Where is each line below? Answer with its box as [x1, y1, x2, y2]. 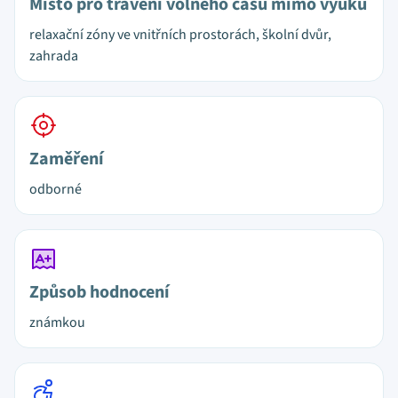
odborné [29, 179, 82, 199]
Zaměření [29, 147, 104, 171]
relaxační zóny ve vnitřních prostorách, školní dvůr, [29, 25, 331, 44]
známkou [29, 313, 85, 332]
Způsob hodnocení [29, 280, 170, 305]
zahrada [29, 46, 78, 66]
